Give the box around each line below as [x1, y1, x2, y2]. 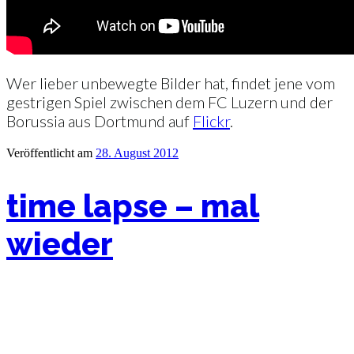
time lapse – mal [6, 186, 259, 224]
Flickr [193, 111, 230, 131]
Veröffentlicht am [6, 146, 92, 160]
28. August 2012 [96, 146, 179, 160]
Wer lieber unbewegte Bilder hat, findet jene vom [6, 73, 335, 93]
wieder [6, 224, 113, 262]
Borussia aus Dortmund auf [6, 111, 193, 131]
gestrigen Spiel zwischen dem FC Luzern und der [6, 92, 333, 112]
